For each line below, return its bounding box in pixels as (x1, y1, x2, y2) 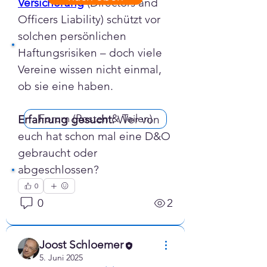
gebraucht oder (18, 146, 97, 160)
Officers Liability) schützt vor (18, 13, 160, 27)
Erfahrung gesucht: (18, 113, 114, 127)
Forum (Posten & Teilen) (38, 112, 153, 125)
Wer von (114, 113, 160, 127)
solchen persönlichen (18, 29, 126, 44)
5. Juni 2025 (39, 252, 83, 263)
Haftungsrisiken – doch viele (18, 46, 162, 60)
